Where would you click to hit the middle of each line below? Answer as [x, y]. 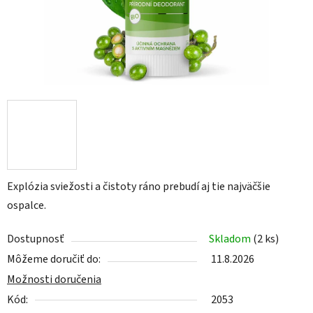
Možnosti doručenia [54, 280]
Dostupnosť [36, 239]
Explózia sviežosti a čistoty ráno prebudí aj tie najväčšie [139, 187]
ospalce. [27, 206]
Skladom [231, 239]
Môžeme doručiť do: [54, 260]
